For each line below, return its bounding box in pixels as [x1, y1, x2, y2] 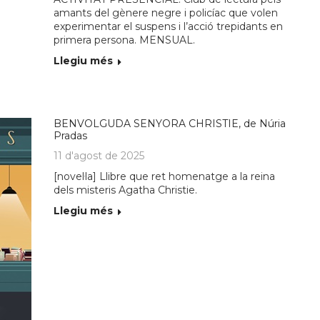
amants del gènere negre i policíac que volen [54, 6, 279, 19]
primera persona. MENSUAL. [54, 33, 196, 46]
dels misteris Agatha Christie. [54, 183, 198, 196]
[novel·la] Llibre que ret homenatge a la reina [54, 169, 276, 183]
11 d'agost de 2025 [54, 149, 145, 162]
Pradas [54, 129, 88, 142]
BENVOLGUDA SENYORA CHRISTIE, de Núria [54, 116, 286, 130]
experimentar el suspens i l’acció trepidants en [54, 19, 284, 33]
